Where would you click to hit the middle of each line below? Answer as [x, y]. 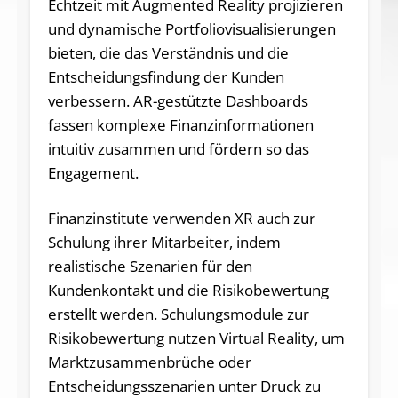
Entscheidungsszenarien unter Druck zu [184, 386]
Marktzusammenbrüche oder [149, 362]
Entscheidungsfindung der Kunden [166, 76]
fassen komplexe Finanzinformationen [180, 124]
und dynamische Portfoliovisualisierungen [191, 28]
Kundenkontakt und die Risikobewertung [188, 290]
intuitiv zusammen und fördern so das [178, 148]
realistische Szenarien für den [150, 266]
